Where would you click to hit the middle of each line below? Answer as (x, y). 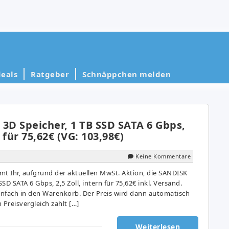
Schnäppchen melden (127, 74)
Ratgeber (50, 74)
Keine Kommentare (163, 156)
